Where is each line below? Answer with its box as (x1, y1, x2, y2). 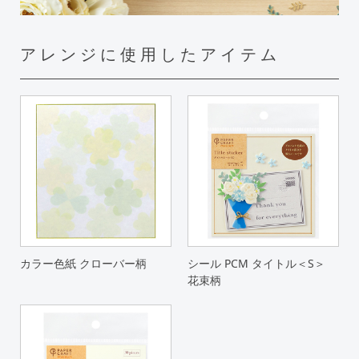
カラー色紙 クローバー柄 (19, 256, 147, 272)
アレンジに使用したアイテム (19, 46, 280, 64)
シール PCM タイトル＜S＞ (187, 256, 325, 272)
